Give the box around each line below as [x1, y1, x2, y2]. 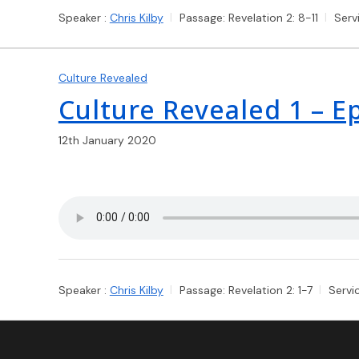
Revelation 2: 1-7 [228, 282, 313, 297]
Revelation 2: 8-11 [228, 10, 318, 25]
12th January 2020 [58, 132, 156, 147]
